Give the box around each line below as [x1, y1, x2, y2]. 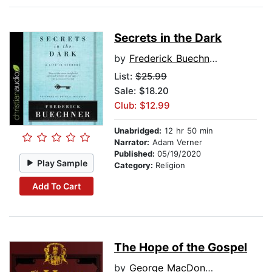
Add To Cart [32, 180, 81, 191]
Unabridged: [114, 126, 161, 136]
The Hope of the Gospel [114, 240, 247, 255]
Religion [155, 160, 185, 171]
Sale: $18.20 [114, 85, 169, 97]
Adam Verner [149, 137, 202, 148]
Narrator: [114, 137, 149, 148]
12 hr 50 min [161, 126, 213, 136]
